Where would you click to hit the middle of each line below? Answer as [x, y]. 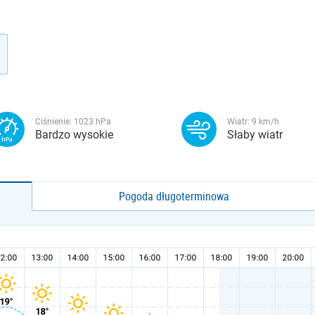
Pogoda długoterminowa [174, 196]
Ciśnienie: [54, 122]
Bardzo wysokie [74, 135]
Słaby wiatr [255, 135]
